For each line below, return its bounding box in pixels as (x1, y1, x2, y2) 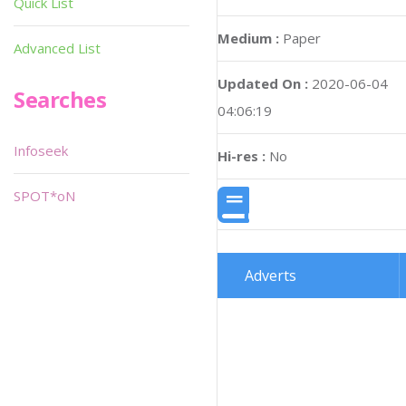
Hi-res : (217, 147, 266, 166)
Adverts (245, 265, 296, 285)
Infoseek (14, 141, 68, 159)
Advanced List (14, 39, 101, 57)
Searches (14, 84, 107, 114)
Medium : (217, 29, 279, 48)
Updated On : (217, 74, 308, 93)
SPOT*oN (14, 187, 75, 205)
